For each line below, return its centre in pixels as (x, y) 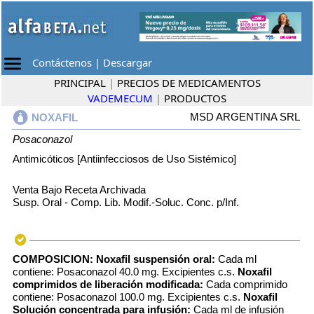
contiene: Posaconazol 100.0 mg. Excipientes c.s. (128, 297)
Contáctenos (62, 63)
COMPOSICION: (54, 259)
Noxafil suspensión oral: (156, 259)
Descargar (128, 63)
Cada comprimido (245, 284)
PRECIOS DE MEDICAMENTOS (189, 83)
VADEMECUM (120, 98)
